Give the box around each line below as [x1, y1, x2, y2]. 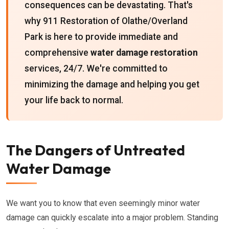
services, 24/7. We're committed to [25, 63, 168, 74]
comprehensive [25, 48, 90, 58]
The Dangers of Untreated [6, 141, 185, 159]
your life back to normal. [25, 95, 123, 105]
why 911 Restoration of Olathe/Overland [25, 16, 188, 26]
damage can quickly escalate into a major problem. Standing [6, 213, 218, 222]
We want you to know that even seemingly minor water [6, 198, 200, 208]
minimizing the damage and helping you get [25, 79, 199, 89]
